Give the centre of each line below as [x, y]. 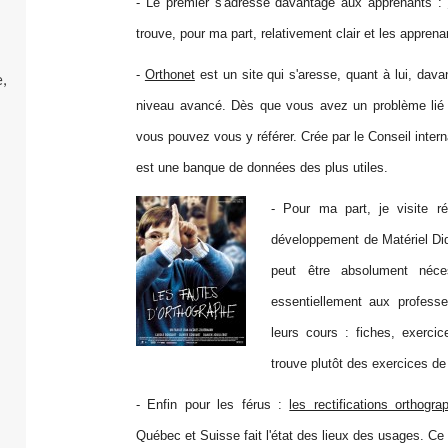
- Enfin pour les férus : [213, 405]
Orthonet [169, 75]
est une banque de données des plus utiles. [262, 168]
